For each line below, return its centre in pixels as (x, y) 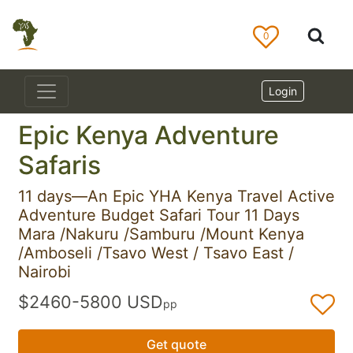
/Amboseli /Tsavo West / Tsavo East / (156, 253)
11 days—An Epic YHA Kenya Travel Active (176, 196)
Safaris (59, 165)
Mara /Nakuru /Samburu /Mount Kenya (161, 234)
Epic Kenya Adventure (149, 135)
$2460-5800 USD (91, 301)
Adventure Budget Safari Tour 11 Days (159, 215)
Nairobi (45, 272)
